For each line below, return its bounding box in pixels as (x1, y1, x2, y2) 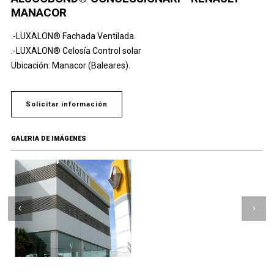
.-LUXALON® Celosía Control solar (10, 46, 141, 56)
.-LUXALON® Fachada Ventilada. (10, 31, 136, 41)
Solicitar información (25, 100, 108, 108)
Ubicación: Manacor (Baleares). (10, 61, 130, 70)
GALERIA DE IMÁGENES (10, 135, 86, 143)
